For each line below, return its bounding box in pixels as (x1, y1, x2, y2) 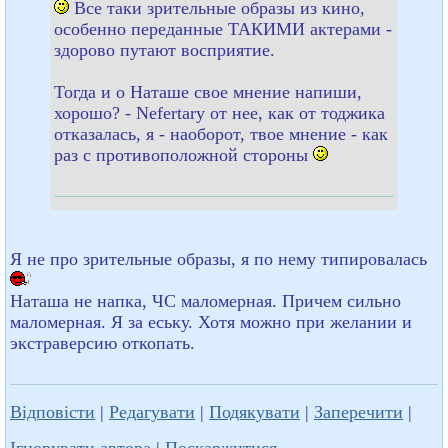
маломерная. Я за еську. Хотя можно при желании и (10, 311, 412, 332)
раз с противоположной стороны (54, 144, 313, 165)
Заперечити (314, 401, 403, 422)
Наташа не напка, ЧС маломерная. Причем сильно (10, 290, 401, 311)
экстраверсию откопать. (10, 332, 195, 353)
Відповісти (10, 401, 95, 422)
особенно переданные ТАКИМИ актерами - (54, 18, 392, 39)
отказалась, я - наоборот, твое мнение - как (54, 123, 388, 144)
